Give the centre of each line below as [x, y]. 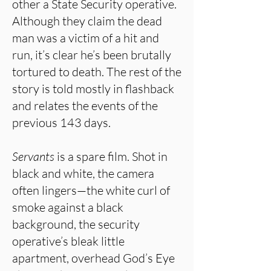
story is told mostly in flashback [93, 89]
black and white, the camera [83, 173]
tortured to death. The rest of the [97, 72]
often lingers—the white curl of [91, 190]
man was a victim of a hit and [86, 38]
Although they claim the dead [87, 21]
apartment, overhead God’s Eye [93, 258]
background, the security [76, 224]
